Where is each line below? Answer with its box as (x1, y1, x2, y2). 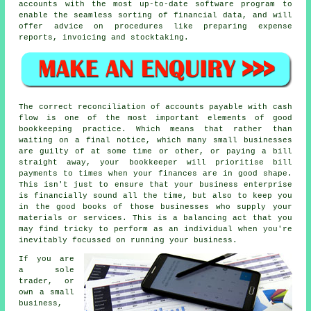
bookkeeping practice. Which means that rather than (19, 124, 292, 133)
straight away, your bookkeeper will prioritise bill (19, 158, 292, 167)
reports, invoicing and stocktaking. (19, 33, 190, 42)
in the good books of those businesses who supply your (19, 202, 292, 211)
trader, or (19, 276, 74, 285)
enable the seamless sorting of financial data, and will (19, 11, 292, 20)
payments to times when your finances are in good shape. (19, 169, 292, 178)
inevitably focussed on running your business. (19, 235, 238, 244)
